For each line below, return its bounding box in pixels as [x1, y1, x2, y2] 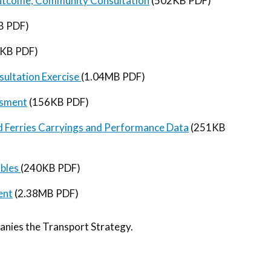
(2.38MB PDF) [13, 186, 79, 200]
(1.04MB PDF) [81, 70, 146, 83]
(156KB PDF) [27, 95, 90, 108]
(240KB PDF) [21, 161, 81, 174]
